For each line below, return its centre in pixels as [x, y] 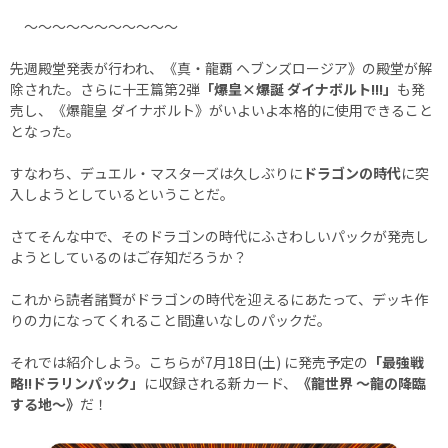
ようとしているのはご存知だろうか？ [128, 256]
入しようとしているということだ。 [122, 193]
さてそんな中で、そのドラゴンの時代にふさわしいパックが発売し [219, 235]
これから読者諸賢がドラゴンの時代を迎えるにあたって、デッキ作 [219, 298]
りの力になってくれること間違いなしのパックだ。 [170, 319]
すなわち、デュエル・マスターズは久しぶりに [156, 172]
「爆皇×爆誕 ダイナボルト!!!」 [298, 88]
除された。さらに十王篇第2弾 [105, 88]
